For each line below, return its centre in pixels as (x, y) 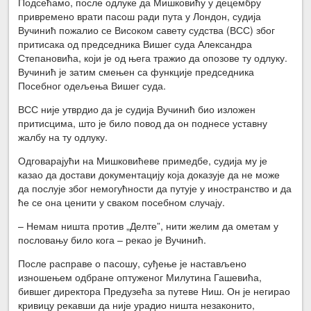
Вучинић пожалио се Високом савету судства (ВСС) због (147, 30)
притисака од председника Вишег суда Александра (135, 43)
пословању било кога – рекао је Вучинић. (112, 239)
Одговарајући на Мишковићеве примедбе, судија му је (143, 160)
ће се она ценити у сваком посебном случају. (122, 202)
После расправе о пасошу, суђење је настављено (133, 263)
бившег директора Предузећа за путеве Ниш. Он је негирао (154, 291)
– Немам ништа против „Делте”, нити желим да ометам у (149, 225)
